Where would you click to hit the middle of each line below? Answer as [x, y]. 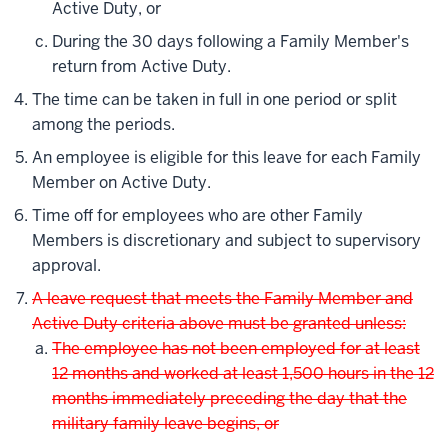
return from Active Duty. [141, 67]
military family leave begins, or [165, 424]
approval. [66, 266]
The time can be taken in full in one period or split [214, 100]
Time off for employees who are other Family [197, 216]
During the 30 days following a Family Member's [230, 42]
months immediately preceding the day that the [229, 399]
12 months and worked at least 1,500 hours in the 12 [243, 374]
